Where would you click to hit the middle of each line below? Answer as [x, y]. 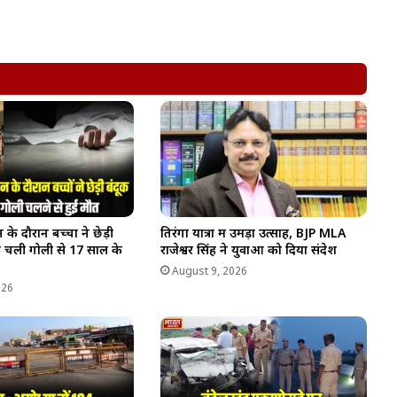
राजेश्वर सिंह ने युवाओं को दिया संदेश [248, 252]
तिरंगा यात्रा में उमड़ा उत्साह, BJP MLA [253, 235]
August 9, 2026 [209, 272]
